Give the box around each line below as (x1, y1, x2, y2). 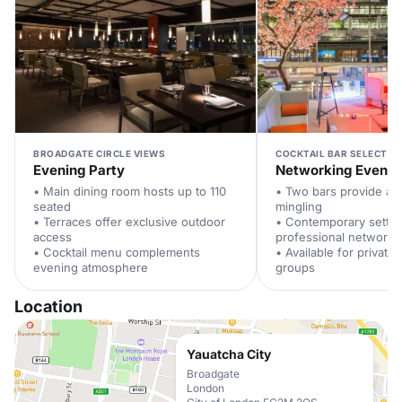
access (33, 230, 72, 244)
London (187, 381, 224, 395)
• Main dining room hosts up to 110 (33, 184, 226, 198)
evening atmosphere (33, 260, 148, 275)
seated (33, 199, 71, 214)
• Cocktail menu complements (33, 245, 200, 259)
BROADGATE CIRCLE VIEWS (33, 148, 165, 159)
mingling (275, 199, 322, 214)
